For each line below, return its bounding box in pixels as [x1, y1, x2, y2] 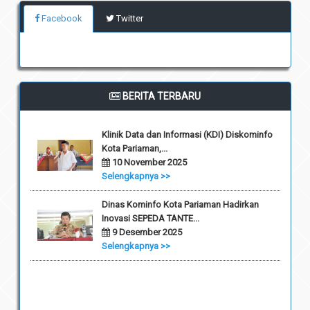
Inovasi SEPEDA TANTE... [101, 213, 199, 224]
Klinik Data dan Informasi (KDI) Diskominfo [101, 129, 273, 140]
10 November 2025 [109, 157, 187, 168]
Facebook [39, 13, 82, 24]
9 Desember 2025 [109, 227, 182, 238]
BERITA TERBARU [120, 91, 201, 102]
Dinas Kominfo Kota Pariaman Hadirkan [101, 199, 259, 210]
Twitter [113, 13, 143, 24]
